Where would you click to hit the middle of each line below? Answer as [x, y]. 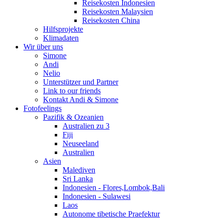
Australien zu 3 [86, 126]
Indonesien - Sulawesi [97, 197]
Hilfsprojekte [63, 29]
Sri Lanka [78, 179]
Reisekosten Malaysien [118, 12]
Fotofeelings [43, 109]
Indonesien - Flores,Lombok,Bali [114, 188]
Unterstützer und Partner [81, 82]
